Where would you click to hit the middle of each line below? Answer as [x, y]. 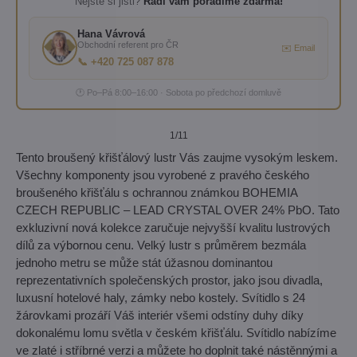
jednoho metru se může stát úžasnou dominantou [144, 262]
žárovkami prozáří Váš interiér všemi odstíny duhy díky [160, 315]
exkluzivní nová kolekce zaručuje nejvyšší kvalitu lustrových [173, 227]
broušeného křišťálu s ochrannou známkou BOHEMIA [157, 192]
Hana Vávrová [111, 33]
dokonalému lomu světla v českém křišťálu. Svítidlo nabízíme [176, 332]
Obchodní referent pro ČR [128, 44]
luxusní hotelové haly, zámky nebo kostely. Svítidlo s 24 [161, 297]
